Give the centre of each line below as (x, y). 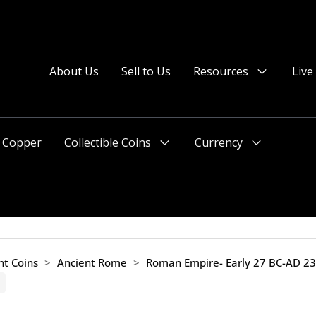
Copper (22, 142)
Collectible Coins (108, 142)
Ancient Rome (92, 262)
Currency (219, 142)
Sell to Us (146, 71)
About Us (74, 71)
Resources (221, 71)
